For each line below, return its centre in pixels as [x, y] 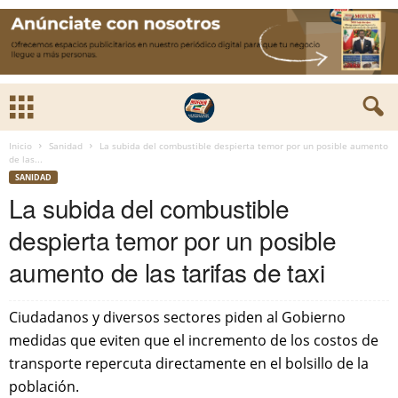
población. [44, 386]
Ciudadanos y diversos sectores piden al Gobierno [177, 317]
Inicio [20, 146]
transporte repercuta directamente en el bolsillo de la [189, 363]
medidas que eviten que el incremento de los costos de [194, 340]
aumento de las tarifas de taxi [167, 272]
